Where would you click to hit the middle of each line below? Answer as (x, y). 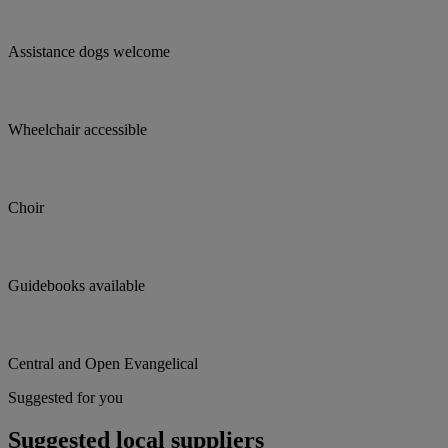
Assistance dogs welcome (89, 52)
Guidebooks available (76, 286)
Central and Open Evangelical (103, 364)
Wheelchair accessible (77, 130)
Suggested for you (65, 398)
